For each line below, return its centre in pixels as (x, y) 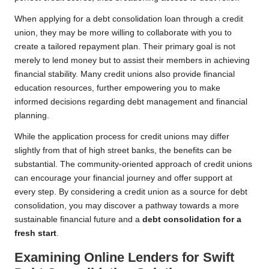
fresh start (35, 234)
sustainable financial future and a (78, 220)
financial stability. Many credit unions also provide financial (125, 74)
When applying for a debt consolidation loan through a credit (129, 19)
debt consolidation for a (192, 220)
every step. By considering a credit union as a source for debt (131, 192)
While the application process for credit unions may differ (122, 137)
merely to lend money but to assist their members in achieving (132, 61)
